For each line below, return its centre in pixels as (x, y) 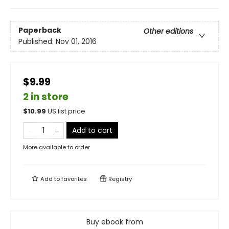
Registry (119, 179)
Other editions (168, 31)
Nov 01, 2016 (76, 42)
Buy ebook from (114, 222)
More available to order (56, 147)
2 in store (46, 97)
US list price (66, 111)
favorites (74, 179)
